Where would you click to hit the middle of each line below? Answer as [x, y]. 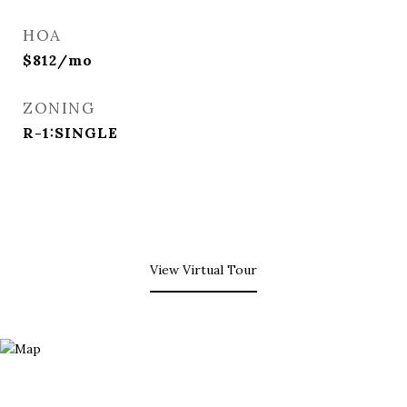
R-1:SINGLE [70, 133]
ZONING [59, 108]
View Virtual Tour [203, 270]
